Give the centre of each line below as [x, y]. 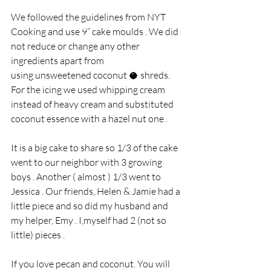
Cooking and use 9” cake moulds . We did [96, 32]
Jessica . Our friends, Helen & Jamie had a [96, 191]
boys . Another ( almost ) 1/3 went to [87, 177]
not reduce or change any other [76, 46]
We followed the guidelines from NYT [89, 17]
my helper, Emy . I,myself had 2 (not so [90, 220]
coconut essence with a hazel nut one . [90, 119]
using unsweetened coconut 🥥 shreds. [91, 75]
